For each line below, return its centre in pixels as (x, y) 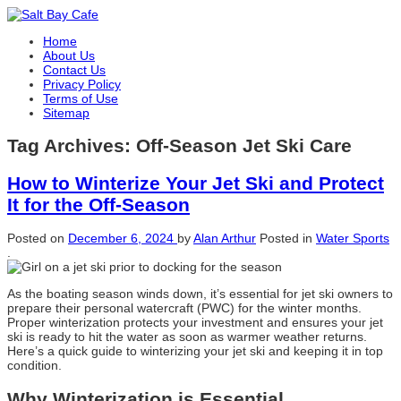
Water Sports (353, 239)
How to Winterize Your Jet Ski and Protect (196, 183)
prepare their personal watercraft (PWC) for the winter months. (184, 308)
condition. (34, 366)
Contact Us (74, 70)
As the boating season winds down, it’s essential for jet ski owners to (200, 294)
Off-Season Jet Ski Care (244, 146)
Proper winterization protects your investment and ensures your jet (195, 323)
